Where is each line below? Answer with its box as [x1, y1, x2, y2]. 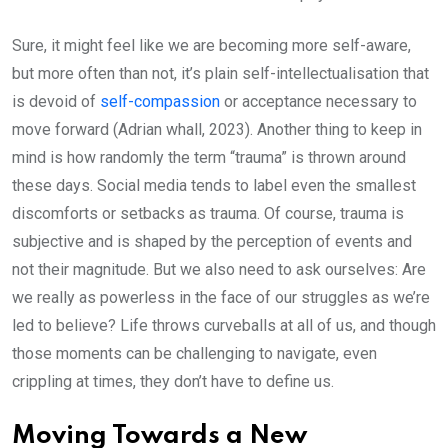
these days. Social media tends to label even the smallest [12, 176, 416, 196]
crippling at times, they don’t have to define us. [12, 372, 334, 392]
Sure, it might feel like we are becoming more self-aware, [12, 36, 411, 56]
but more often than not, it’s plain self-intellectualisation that [12, 64, 429, 84]
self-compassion [100, 92, 220, 112]
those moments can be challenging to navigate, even [12, 344, 377, 364]
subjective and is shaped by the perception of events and [12, 232, 412, 252]
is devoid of [12, 92, 100, 112]
